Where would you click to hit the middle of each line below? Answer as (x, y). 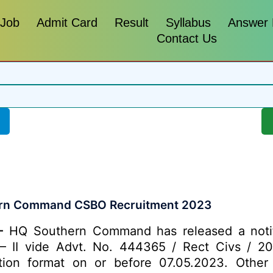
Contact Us (186, 38)
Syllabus (189, 23)
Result (132, 23)
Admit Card (67, 23)
